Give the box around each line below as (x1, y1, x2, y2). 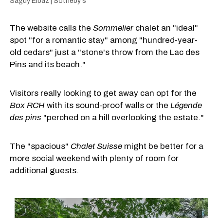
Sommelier (93, 23, 133, 33)
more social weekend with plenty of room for (10, 153, 179, 163)
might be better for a (124, 141, 203, 151)
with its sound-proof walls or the (47, 100, 170, 110)
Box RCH (10, 100, 47, 110)
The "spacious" (10, 141, 71, 151)
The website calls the (10, 23, 93, 33)
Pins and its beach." (10, 59, 86, 69)
